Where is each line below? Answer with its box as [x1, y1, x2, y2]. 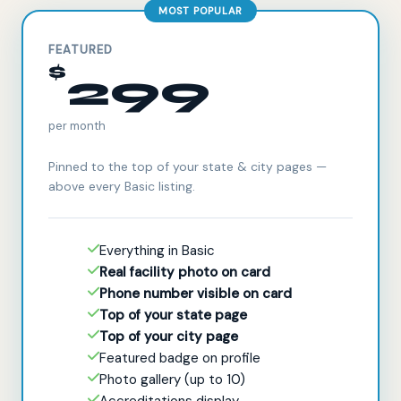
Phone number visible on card [98, 284, 292, 303]
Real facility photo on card [98, 262, 270, 281]
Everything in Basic [98, 241, 215, 260]
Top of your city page [98, 327, 238, 346]
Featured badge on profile [98, 348, 260, 367]
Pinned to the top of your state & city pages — [48, 158, 327, 175]
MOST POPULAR [158, 4, 243, 17]
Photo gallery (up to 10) [98, 370, 245, 388]
